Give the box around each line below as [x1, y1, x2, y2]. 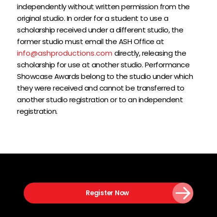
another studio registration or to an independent [17, 94, 183, 105]
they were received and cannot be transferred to [17, 83, 185, 93]
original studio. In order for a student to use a [17, 13, 168, 23]
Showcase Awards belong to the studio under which [17, 71, 193, 81]
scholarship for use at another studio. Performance [17, 60, 189, 70]
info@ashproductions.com [17, 48, 112, 58]
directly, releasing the [112, 48, 186, 58]
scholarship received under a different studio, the [17, 25, 183, 35]
